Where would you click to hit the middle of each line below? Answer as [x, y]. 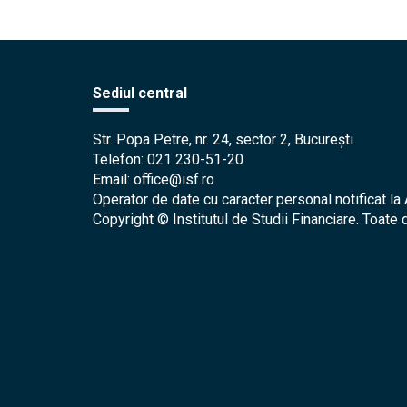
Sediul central [140, 93]
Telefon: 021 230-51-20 [168, 159]
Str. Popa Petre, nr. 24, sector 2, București [223, 139]
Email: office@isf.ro [154, 179]
